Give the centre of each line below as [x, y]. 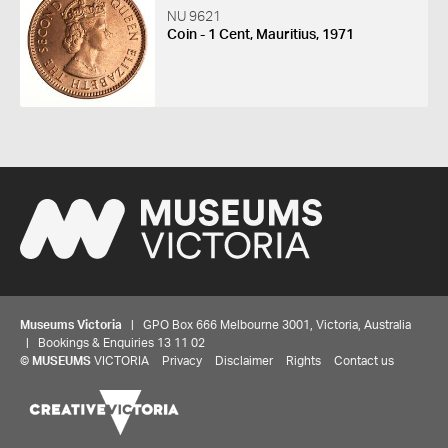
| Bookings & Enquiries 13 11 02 [112, 343]
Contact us [364, 361]
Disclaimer [244, 361]
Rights [303, 361]
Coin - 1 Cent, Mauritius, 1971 [260, 34]
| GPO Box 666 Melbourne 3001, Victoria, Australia [266, 325]
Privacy [182, 361]
